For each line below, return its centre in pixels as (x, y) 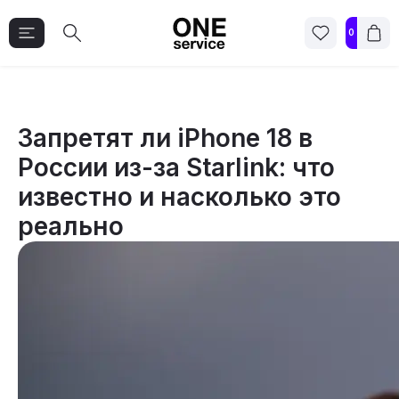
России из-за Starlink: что (176, 167)
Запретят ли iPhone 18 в (165, 138)
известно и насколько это (179, 197)
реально (71, 226)
